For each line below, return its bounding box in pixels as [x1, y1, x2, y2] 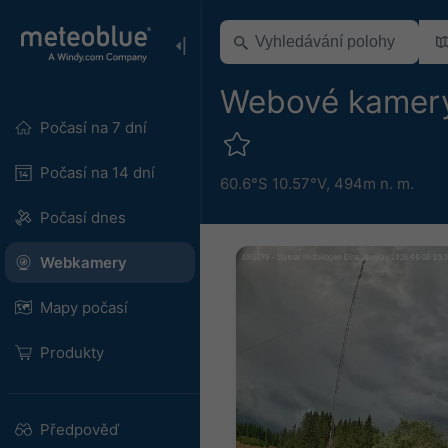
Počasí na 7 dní [39, 118, 147, 137]
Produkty [39, 343, 104, 362]
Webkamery [39, 253, 127, 272]
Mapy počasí [39, 298, 128, 317]
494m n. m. [334, 173, 414, 193]
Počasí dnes [39, 208, 126, 227]
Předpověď [39, 420, 119, 439]
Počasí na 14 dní [39, 163, 155, 182]
